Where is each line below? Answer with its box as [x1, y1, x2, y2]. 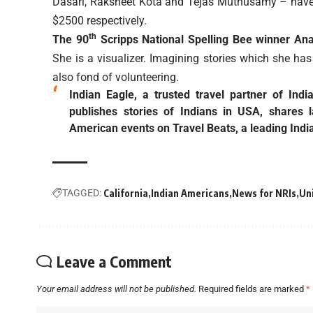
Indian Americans [151, 187, 230, 200]
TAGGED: [62, 187, 102, 199]
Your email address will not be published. [36, 284, 196, 295]
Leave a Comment [57, 252, 172, 272]
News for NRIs [232, 187, 297, 200]
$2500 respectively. [52, 14, 147, 28]
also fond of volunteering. [52, 71, 180, 85]
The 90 [52, 33, 89, 47]
